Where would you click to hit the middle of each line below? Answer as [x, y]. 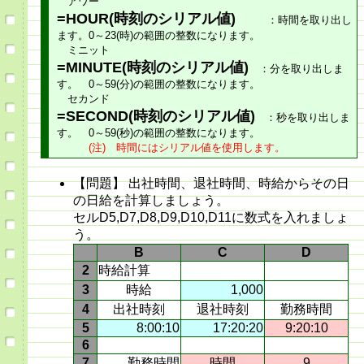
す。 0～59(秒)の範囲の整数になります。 [158, 133]
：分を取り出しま [296, 69]
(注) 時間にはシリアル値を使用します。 [171, 148]
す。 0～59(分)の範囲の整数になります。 [158, 84]
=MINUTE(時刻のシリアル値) [153, 68]
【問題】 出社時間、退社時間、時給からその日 [211, 184]
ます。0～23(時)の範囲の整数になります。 [158, 36]
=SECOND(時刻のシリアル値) [156, 117]
